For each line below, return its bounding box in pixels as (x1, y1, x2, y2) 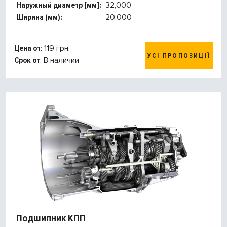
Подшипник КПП (16, 212, 86, 225)
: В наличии (40, 55, 79, 66)
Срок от (14, 55, 40, 66)
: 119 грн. (41, 43, 70, 54)
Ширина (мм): (16, 12, 62, 23)
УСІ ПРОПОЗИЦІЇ (147, 52, 210, 60)
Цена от (14, 43, 41, 54)
